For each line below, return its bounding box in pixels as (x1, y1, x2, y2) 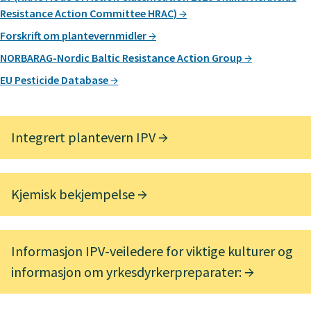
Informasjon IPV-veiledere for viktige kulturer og (11, 242, 293, 260)
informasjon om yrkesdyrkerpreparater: (11, 263, 244, 281)
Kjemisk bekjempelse (11, 185, 137, 203)
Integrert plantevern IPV (11, 128, 158, 146)
